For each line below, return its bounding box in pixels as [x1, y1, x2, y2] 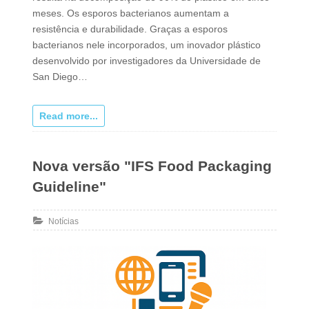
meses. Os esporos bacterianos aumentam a [32, 8, 229, 19]
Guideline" [32, 179, 106, 195]
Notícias [48, 217, 79, 227]
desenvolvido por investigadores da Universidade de [32, 55, 261, 67]
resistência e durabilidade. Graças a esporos [32, 23, 228, 35]
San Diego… [32, 71, 88, 83]
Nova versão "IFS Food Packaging [32, 158, 272, 175]
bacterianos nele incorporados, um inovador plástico [32, 39, 261, 51]
